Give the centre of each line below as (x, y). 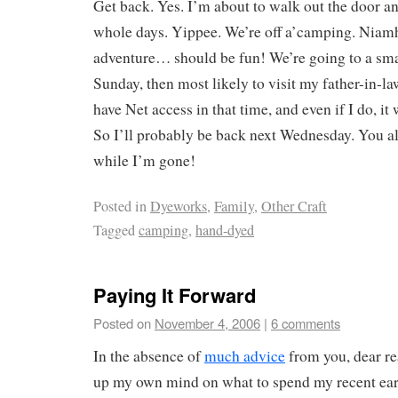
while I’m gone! (144, 160)
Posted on (122, 323)
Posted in (120, 206)
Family (234, 206)
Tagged (114, 230)
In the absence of (149, 356)
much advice (245, 356)
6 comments (306, 323)
